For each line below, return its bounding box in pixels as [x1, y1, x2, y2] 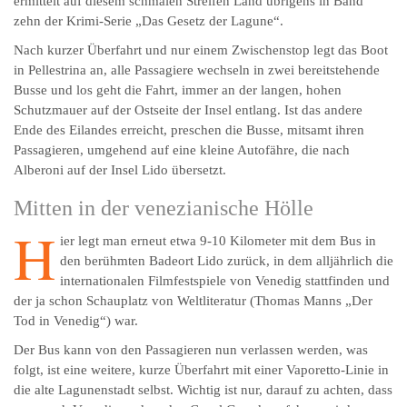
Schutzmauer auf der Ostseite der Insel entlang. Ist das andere [14, 103, 362, 118]
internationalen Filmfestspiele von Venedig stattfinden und [60, 273, 390, 289]
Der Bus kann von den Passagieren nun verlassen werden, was [14, 342, 368, 358]
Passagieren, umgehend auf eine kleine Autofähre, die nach [14, 143, 350, 158]
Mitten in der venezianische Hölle [14, 196, 313, 221]
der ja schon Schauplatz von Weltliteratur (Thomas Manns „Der [14, 293, 372, 309]
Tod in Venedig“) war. [14, 313, 138, 329]
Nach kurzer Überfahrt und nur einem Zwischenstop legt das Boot [14, 43, 388, 58]
